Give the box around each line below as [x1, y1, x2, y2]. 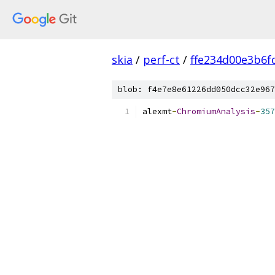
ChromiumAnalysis [177, 106, 255, 117]
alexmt [142, 106, 172, 117]
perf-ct [143, 52, 180, 67]
